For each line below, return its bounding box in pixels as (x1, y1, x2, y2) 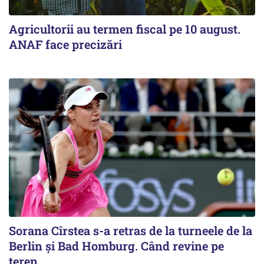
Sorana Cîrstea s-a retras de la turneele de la (9, 222, 252, 238)
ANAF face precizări (9, 36, 122, 52)
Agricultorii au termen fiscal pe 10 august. (9, 21, 240, 37)
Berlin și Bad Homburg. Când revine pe (9, 237, 224, 253)
